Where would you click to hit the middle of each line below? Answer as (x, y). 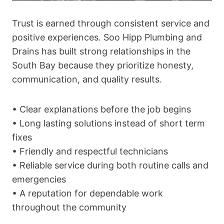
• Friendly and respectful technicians (90, 151)
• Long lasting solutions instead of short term (108, 123)
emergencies (39, 179)
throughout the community (69, 207)
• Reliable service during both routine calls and (110, 165)
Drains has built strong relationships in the (101, 51)
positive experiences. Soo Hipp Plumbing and (107, 37)
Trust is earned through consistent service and (111, 23)
